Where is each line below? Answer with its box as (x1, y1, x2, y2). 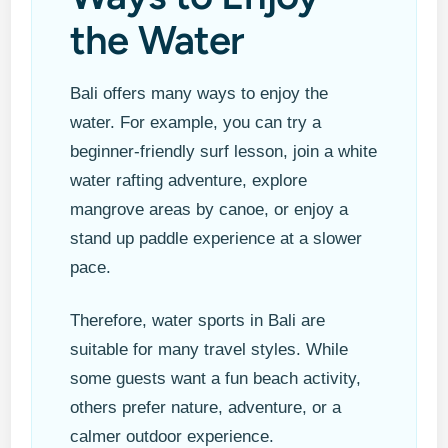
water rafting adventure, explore (70, 171, 308, 191)
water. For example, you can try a (70, 113, 322, 133)
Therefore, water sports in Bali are (70, 311, 326, 331)
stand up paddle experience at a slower (70, 229, 363, 249)
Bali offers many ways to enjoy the (70, 84, 329, 104)
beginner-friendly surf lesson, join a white (70, 142, 378, 162)
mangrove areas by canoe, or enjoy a (70, 200, 349, 220)
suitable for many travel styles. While (70, 340, 349, 360)
